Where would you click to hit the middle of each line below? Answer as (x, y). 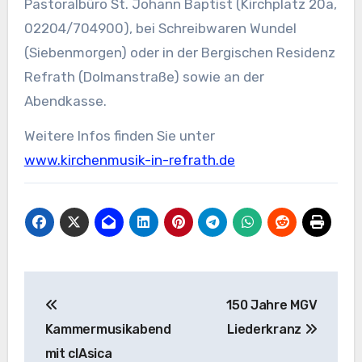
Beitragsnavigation (139, 286)
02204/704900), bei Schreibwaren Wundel (160, 28)
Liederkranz (266, 329)
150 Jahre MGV (272, 305)
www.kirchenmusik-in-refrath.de (129, 160)
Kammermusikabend (108, 329)
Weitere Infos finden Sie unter (119, 135)
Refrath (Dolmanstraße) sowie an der (144, 76)
